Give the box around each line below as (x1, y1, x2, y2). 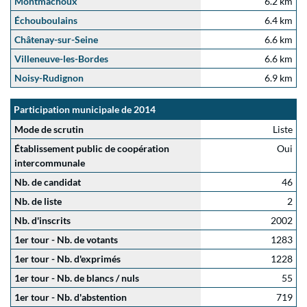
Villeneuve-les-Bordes (14, 53, 108, 64)
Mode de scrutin (14, 123, 84, 135)
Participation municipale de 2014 (14, 103, 156, 115)
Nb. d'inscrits (14, 214, 71, 226)
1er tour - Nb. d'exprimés (14, 253, 121, 265)
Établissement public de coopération (14, 143, 169, 154)
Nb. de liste (14, 195, 62, 207)
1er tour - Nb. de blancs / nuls (14, 272, 139, 284)
